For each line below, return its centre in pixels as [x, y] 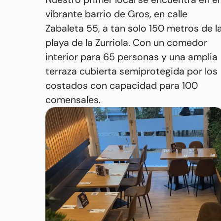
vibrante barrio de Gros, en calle [116, 14]
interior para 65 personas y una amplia [131, 57]
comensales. [73, 100]
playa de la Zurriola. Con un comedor [126, 43]
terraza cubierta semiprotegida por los [131, 72]
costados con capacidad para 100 [121, 86]
